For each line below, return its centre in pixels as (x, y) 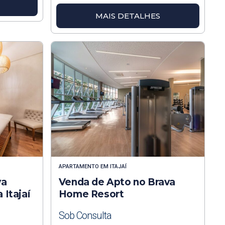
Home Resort (91, 194)
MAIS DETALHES (128, 16)
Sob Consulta (85, 215)
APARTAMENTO (79, 166)
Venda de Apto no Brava (117, 182)
